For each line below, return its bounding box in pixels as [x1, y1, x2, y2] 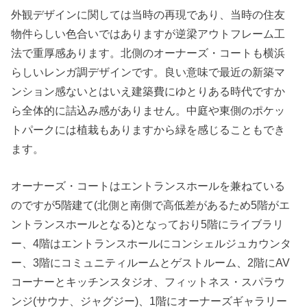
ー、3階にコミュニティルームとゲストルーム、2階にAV [11, 256, 291, 269]
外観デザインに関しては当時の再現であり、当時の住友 [11, 8, 286, 21]
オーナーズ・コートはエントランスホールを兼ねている [11, 180, 286, 193]
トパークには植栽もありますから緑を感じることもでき [11, 123, 286, 136]
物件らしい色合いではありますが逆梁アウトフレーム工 [11, 27, 286, 40]
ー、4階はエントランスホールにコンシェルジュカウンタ [11, 237, 292, 250]
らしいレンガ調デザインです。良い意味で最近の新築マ [11, 66, 286, 79]
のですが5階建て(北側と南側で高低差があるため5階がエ [11, 199, 291, 212]
